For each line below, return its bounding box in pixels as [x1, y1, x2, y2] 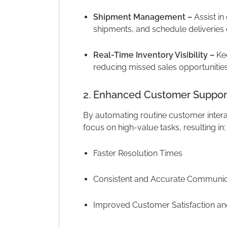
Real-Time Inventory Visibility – [93, 50, 214, 60]
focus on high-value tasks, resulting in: [83, 122, 225, 132]
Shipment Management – [93, 12, 192, 22]
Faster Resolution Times [93, 148, 182, 158]
